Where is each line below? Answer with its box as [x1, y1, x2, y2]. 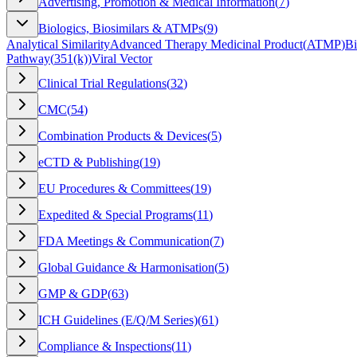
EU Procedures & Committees [38, 181, 190, 195]
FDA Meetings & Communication [38, 233, 210, 248]
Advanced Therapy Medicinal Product [110, 37, 303, 51]
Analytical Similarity [6, 37, 110, 51]
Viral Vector [92, 51, 152, 65]
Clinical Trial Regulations [38, 76, 167, 90]
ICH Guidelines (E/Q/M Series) [38, 312, 198, 327]
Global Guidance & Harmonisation [38, 260, 214, 274]
